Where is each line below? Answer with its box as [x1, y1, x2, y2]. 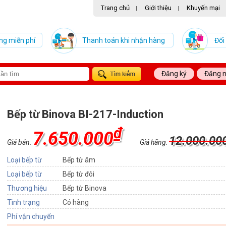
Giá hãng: [140, 138, 169, 146]
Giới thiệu [145, 4, 172, 12]
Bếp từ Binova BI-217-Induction [7, 108, 163, 121]
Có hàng [63, 198, 89, 206]
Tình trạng [7, 198, 40, 206]
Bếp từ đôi [63, 170, 94, 178]
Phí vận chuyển [7, 212, 54, 220]
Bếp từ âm [63, 156, 95, 164]
